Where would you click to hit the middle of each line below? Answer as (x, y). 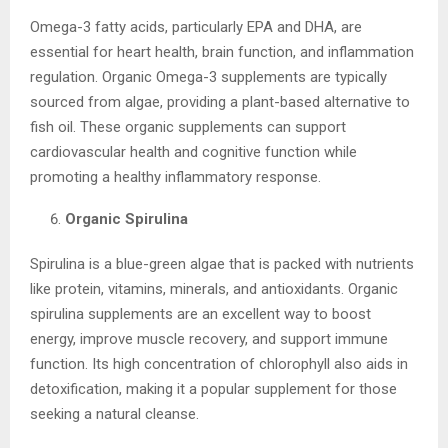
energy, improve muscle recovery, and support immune (209, 338)
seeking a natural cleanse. (114, 413)
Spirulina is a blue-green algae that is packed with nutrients (222, 263)
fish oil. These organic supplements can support (188, 126)
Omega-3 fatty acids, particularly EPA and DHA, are (196, 26)
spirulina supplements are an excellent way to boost (200, 313)
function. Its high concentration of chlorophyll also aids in (219, 363)
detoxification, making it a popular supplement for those (213, 388)
